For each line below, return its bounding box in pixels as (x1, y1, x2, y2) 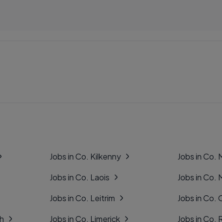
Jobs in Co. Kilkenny (50, 151, 121, 162)
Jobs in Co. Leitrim (50, 193, 115, 203)
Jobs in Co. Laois (50, 172, 110, 182)
